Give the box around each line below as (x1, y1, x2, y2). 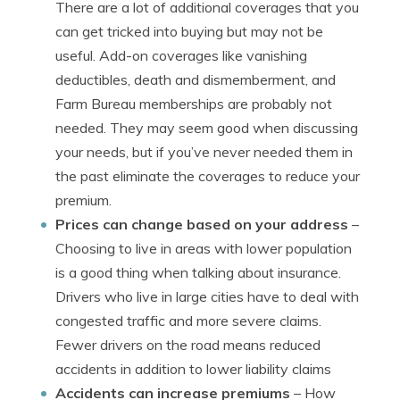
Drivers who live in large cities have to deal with (55, 287, 359, 305)
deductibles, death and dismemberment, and (55, 71, 336, 88)
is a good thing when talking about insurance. (55, 263, 341, 281)
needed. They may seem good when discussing (55, 119, 358, 137)
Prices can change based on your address (55, 215, 348, 233)
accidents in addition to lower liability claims (55, 360, 331, 378)
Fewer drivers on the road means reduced (55, 336, 321, 354)
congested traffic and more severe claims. (55, 312, 321, 329)
